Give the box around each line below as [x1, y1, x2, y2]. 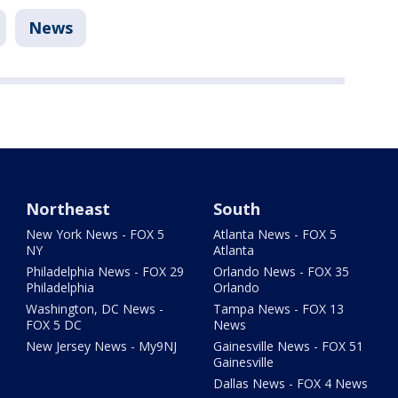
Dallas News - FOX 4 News [212, 375, 368, 393]
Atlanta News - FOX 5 [212, 226, 337, 243]
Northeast [26, 198, 111, 220]
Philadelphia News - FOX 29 [26, 263, 185, 281]
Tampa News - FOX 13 [212, 300, 344, 318]
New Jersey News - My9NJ [26, 338, 178, 355]
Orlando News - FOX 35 [212, 263, 349, 281]
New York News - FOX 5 [26, 226, 165, 243]
